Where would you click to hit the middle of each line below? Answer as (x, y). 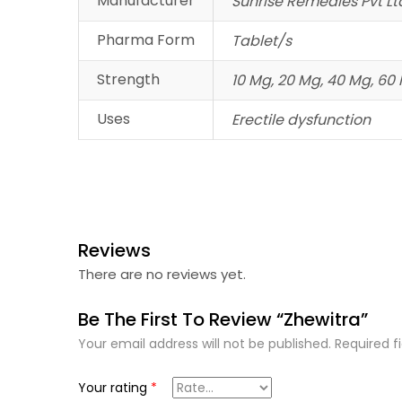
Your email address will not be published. (205, 344)
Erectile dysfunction (301, 120)
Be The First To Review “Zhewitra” (223, 320)
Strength (128, 80)
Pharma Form (146, 40)
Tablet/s (262, 41)
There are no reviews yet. (162, 275)
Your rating (114, 388)
